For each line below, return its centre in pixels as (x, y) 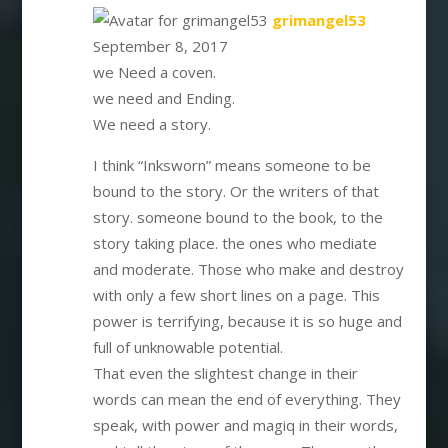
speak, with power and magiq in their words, (245, 425)
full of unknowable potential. (187, 347)
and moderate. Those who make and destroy (248, 269)
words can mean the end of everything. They (246, 399)
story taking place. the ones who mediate (234, 243)
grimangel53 (318, 20)
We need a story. (151, 124)
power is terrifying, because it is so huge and (247, 321)
